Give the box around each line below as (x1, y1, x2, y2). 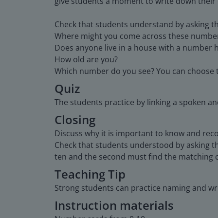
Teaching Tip (54, 165, 126, 182)
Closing (54, 111, 95, 127)
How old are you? (54, 54, 118, 65)
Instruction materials (54, 197, 174, 213)
